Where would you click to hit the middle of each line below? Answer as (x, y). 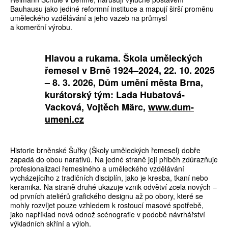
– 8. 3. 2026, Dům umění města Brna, (124, 83)
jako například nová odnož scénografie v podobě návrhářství (108, 215)
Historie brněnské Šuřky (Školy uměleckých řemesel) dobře (105, 150)
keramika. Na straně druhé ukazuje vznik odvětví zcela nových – (113, 187)
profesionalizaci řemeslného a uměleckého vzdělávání (97, 169)
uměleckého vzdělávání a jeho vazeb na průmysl (89, 18)
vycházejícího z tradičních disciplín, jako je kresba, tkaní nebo (109, 178)
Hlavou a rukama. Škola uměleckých (123, 58)
